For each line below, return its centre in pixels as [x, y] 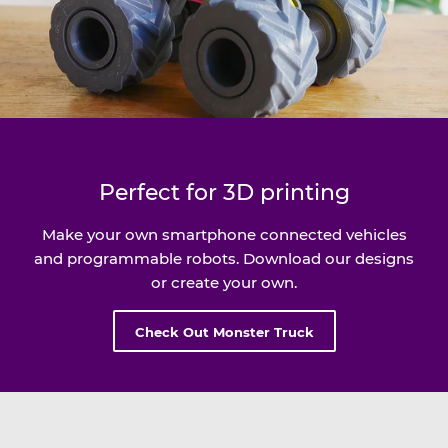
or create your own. [224, 282]
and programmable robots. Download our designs [224, 258]
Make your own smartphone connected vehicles [224, 234]
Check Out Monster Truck [224, 332]
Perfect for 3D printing [224, 192]
